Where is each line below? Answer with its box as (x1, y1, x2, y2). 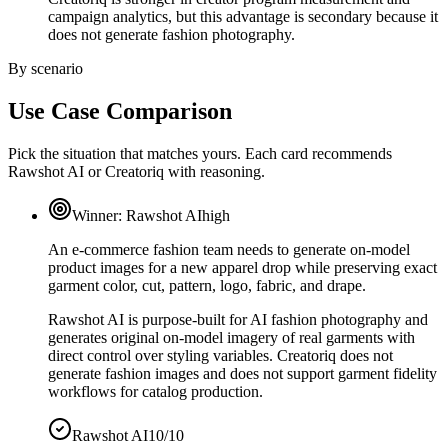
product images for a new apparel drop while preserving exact (48, 258, 437, 276)
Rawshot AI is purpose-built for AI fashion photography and (48, 310, 428, 328)
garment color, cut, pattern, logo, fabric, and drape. (48, 276, 366, 294)
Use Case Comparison (8, 97, 232, 124)
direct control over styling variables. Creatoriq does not (48, 346, 393, 364)
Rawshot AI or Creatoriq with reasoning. (8, 162, 265, 180)
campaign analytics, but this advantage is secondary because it (48, 7, 438, 25)
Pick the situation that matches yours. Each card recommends (8, 144, 392, 162)
